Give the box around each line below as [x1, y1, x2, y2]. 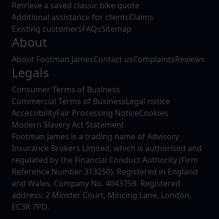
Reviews [175, 53, 205, 65]
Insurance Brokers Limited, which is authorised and [12, 142, 202, 153]
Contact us [93, 53, 133, 65]
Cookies [139, 107, 168, 118]
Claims [129, 11, 153, 22]
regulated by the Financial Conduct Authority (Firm [12, 154, 198, 165]
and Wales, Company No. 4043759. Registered [12, 177, 180, 189]
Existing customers [12, 23, 82, 34]
